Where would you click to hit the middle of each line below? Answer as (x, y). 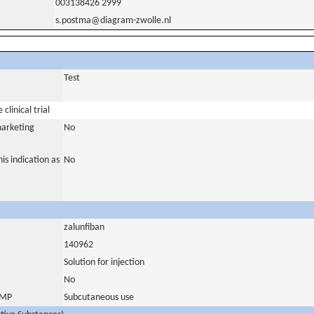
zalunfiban (84, 227)
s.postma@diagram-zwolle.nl (113, 21)
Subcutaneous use (99, 298)
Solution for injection (104, 262)
